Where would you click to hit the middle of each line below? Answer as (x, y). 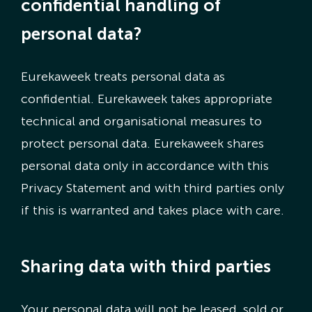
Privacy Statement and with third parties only (152, 188)
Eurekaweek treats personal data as (123, 76)
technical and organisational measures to (141, 121)
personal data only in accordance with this (145, 165)
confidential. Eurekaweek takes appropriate (146, 99)
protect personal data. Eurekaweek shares (142, 143)
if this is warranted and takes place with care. (152, 210)
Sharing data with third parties (146, 267)
